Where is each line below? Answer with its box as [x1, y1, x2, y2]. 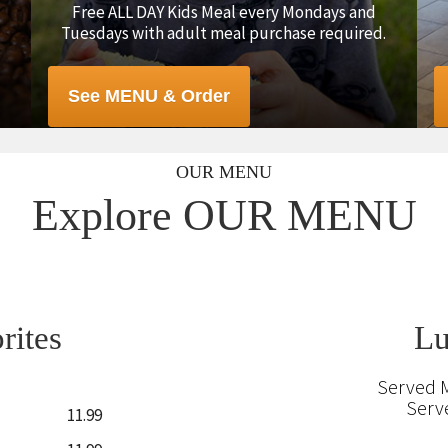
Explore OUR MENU [31, 191, 417, 241]
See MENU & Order [67, 86, 230, 107]
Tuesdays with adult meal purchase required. [61, 22, 387, 45]
